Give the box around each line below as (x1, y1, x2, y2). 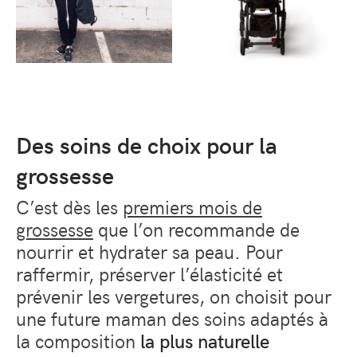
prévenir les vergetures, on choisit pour (16, 282, 331, 308)
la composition (16, 327, 140, 353)
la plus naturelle (140, 327, 269, 353)
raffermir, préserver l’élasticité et (16, 260, 283, 286)
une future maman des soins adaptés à (16, 304, 328, 331)
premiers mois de (123, 193, 262, 219)
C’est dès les (16, 193, 123, 219)
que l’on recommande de (93, 215, 300, 241)
